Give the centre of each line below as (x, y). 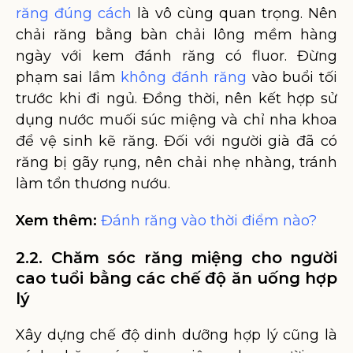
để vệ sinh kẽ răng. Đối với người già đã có (176, 141)
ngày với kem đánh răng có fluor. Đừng (176, 56)
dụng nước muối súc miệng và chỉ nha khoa (176, 120)
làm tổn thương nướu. (93, 184)
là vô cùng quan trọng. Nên (234, 13)
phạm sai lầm (68, 77)
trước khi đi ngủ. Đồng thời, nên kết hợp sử (176, 98)
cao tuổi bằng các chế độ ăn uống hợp (176, 278)
